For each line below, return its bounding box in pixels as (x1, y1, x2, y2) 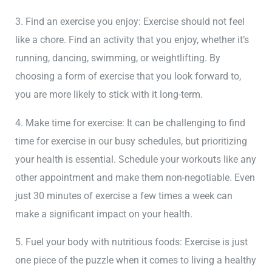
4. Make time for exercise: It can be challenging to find (15, 117, 246, 129)
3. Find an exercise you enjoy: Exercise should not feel (15, 16, 245, 28)
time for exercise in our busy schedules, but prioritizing (15, 135, 248, 147)
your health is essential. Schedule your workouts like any (15, 153, 257, 165)
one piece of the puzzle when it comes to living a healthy (15, 254, 257, 267)
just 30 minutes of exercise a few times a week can (15, 189, 233, 202)
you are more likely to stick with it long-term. (15, 89, 203, 101)
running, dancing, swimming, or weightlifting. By (15, 52, 221, 64)
